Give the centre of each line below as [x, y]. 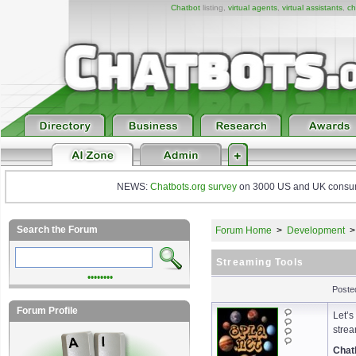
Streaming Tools [260, 262]
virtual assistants [312, 8]
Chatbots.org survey [193, 187]
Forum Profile [47, 311]
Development [316, 230]
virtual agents [252, 8]
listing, [214, 8]
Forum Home [244, 230]
